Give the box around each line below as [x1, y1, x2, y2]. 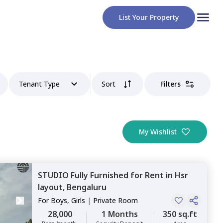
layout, [38, 182, 67, 193]
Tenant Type [19, 79, 60, 89]
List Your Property [119, 12, 179, 22]
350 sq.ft [163, 209, 197, 220]
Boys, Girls [51, 196, 85, 205]
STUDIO [38, 170, 69, 181]
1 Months [101, 209, 138, 220]
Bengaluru [67, 182, 107, 193]
